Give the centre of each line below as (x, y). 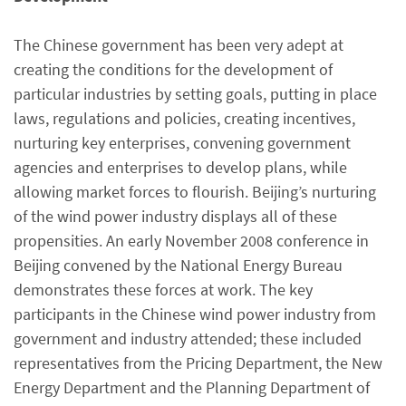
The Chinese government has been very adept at (179, 44)
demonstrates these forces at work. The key (163, 289)
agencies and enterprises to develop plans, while (180, 167)
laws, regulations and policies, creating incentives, (184, 118)
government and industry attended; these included (188, 338)
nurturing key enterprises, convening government (182, 142)
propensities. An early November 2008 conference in (191, 240)
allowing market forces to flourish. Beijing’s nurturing (195, 191)
